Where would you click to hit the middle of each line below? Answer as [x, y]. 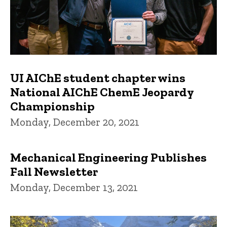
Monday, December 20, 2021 [75, 122]
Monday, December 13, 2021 [74, 187]
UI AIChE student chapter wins [98, 78]
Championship [52, 106]
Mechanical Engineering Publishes [108, 158]
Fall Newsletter [54, 172]
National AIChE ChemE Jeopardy [102, 92]
